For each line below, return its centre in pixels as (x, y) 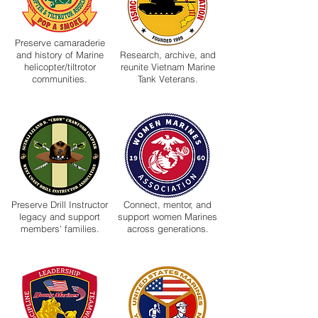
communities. (60, 79)
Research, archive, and (168, 55)
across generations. (168, 229)
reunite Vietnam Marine (168, 67)
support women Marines (168, 216)
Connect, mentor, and (168, 204)
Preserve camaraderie (60, 43)
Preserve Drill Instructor (60, 204)
